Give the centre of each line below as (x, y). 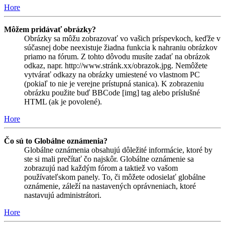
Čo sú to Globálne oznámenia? (56, 141)
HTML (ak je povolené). (63, 101)
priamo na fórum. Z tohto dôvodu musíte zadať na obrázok (117, 56)
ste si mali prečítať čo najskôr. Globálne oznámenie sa (109, 159)
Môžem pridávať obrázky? (50, 29)
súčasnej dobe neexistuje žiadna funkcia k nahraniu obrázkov (121, 47)
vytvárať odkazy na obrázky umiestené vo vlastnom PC (112, 74)
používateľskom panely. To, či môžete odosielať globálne (115, 177)
